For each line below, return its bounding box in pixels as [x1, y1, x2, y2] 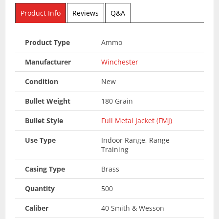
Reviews [72, 8, 99, 18]
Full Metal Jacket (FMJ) [101, 115, 172, 125]
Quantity [25, 183, 55, 193]
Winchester [101, 57, 138, 66]
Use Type [25, 135, 56, 145]
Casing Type [25, 164, 65, 174]
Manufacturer [25, 57, 71, 66]
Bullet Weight [25, 96, 70, 106]
